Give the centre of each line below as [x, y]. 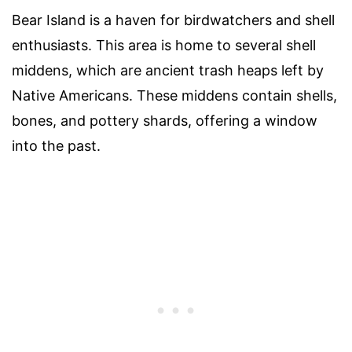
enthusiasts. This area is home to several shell [164, 45]
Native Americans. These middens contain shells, [174, 95]
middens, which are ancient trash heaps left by [168, 70]
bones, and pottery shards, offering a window [165, 120]
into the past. [56, 145]
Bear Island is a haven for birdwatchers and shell [173, 20]
